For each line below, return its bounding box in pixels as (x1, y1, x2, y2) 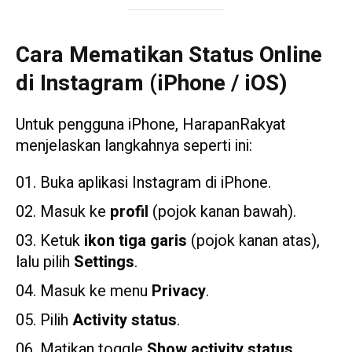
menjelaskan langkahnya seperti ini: (16, 134, 256, 158)
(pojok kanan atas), (187, 229, 320, 253)
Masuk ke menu (40, 280, 152, 303)
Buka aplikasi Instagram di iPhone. (40, 171, 271, 195)
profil (110, 200, 148, 224)
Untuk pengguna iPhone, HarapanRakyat (16, 113, 286, 137)
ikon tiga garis (84, 229, 187, 253)
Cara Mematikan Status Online (16, 39, 322, 72)
